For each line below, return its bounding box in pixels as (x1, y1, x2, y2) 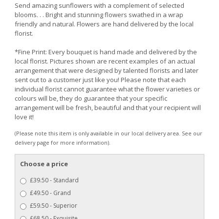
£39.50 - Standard (30, 176, 79, 185)
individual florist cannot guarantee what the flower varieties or (15, 84, 200, 93)
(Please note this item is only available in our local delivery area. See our (15, 129, 202, 137)
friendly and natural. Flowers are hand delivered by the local (15, 19, 194, 28)
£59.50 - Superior (30, 201, 77, 210)
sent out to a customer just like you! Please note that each (15, 75, 186, 84)
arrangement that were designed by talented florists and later (15, 66, 198, 75)
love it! (15, 112, 34, 121)
